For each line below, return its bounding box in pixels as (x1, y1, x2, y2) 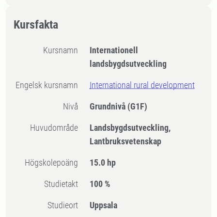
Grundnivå (90, 101, 128, 111)
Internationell (90, 45, 139, 55)
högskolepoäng (30, 157, 78, 168)
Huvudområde (35, 123, 78, 133)
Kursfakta (14, 18, 58, 31)
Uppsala (90, 200, 118, 210)
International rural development (90, 80, 195, 90)
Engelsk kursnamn (20, 80, 78, 90)
